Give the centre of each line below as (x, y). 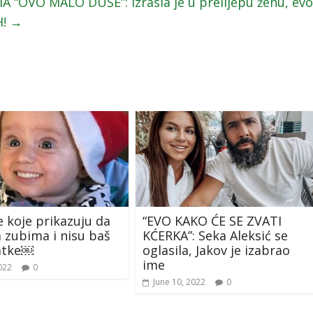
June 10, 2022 (179, 282)
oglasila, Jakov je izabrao (216, 250)
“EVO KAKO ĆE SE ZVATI (212, 220)
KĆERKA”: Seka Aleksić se (215, 235)
